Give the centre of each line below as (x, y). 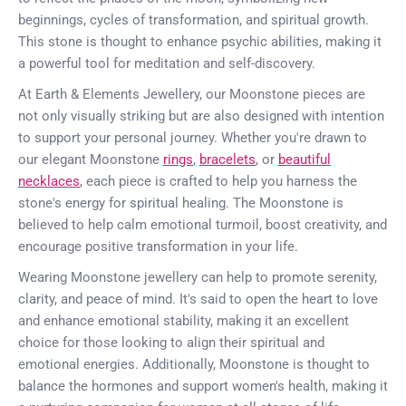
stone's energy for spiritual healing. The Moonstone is (181, 203)
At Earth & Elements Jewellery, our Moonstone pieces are (192, 95)
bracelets (227, 160)
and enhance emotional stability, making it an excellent (184, 321)
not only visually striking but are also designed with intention (201, 116)
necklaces (49, 182)
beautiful (304, 160)
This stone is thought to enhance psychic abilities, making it (200, 42)
